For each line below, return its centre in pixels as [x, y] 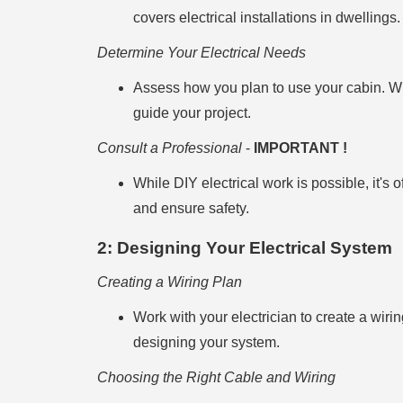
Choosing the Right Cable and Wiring [216, 378]
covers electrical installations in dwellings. [266, 17]
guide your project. [192, 112]
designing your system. [206, 343]
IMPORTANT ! [300, 148]
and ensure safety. [191, 208]
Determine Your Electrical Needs [201, 52]
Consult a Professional [169, 148]
